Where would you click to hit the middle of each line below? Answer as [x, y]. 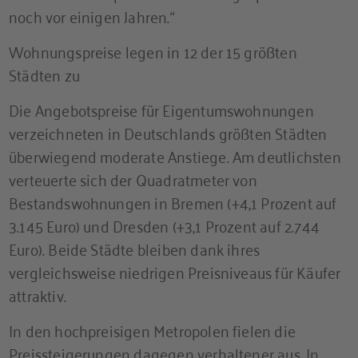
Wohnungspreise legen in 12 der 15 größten [153, 50]
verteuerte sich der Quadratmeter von [133, 178]
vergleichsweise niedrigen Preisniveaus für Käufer [175, 271]
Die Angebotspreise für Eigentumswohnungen [161, 109]
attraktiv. [38, 294]
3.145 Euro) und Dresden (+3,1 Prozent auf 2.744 [164, 225]
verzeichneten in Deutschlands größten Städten [168, 132]
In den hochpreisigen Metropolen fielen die [152, 329]
